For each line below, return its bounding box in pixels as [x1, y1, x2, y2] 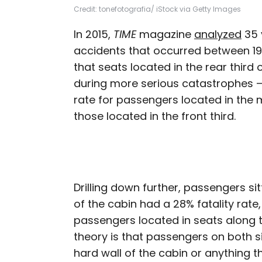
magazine [136, 27, 194, 42]
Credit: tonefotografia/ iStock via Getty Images [74, 4, 243, 14]
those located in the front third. [74, 109, 236, 123]
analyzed [194, 27, 242, 42]
